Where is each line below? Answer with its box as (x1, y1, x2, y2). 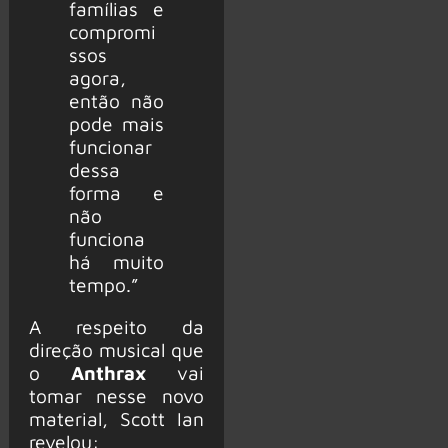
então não (68, 88, 164, 112)
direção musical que (28, 338, 204, 362)
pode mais (68, 111, 164, 135)
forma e (68, 180, 164, 204)
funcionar (68, 134, 152, 158)
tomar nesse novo (28, 384, 204, 408)
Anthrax (70, 361, 146, 385)
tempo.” (68, 272, 138, 296)
